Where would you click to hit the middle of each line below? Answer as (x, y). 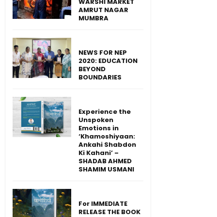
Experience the (105, 112)
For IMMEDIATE (103, 204)
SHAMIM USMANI (106, 170)
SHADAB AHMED (105, 161)
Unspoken (96, 120)
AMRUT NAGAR (103, 10)
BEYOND (92, 69)
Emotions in (99, 128)
